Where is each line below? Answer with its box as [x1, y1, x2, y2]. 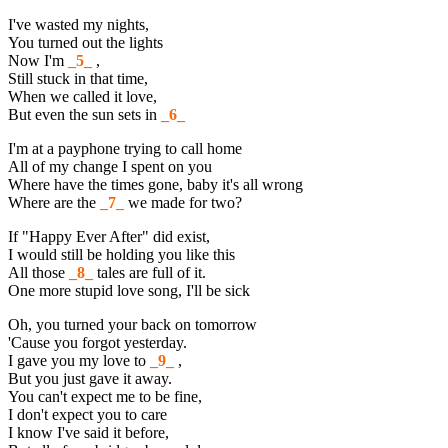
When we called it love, [8, 87, 157, 105]
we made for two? [124, 193, 242, 211]
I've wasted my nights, [8, 15, 149, 33]
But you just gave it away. [8, 369, 172, 387]
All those [8, 263, 69, 281]
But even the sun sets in [8, 105, 161, 123]
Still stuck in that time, [8, 69, 148, 87]
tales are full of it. [93, 263, 206, 281]
